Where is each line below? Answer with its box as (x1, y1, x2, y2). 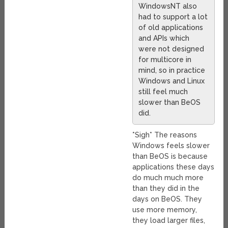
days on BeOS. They (132, 195, 203, 204)
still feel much (138, 88, 188, 96)
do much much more (132, 174, 204, 182)
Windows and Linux (138, 77, 205, 85)
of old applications (138, 23, 204, 32)
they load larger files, (132, 216, 206, 225)
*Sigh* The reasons (132, 131, 197, 139)
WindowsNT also (138, 2, 197, 11)
